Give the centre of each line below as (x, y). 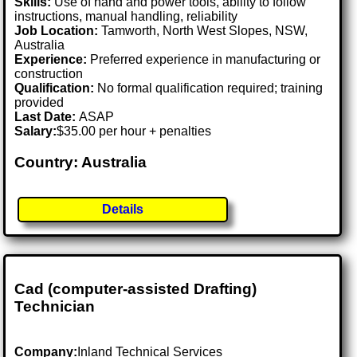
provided (39, 103)
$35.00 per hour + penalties (134, 131)
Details (123, 209)
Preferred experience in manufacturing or (204, 60)
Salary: (36, 131)
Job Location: (58, 31)
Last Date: (47, 117)
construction (49, 74)
